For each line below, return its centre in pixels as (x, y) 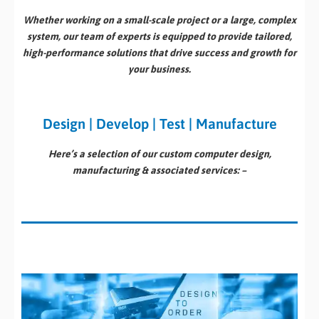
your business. (159, 69)
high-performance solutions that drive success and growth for (159, 52)
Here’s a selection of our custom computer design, (159, 153)
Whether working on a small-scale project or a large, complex (159, 20)
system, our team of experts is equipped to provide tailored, (159, 36)
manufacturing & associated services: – (159, 170)
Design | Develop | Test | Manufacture (159, 123)
